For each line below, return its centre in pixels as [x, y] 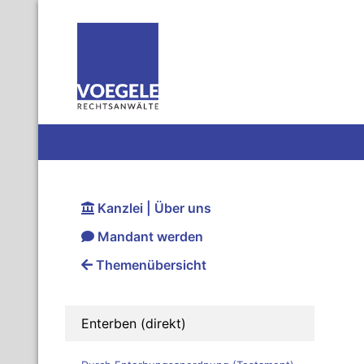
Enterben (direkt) [134, 324]
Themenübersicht [149, 265]
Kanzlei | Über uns [153, 208]
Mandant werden [149, 237]
